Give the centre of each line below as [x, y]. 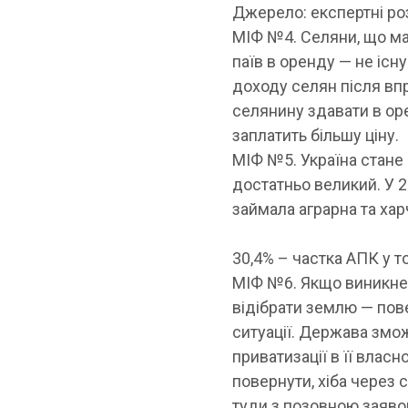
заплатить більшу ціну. [316, 136]
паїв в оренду [284, 62]
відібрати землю [295, 308]
